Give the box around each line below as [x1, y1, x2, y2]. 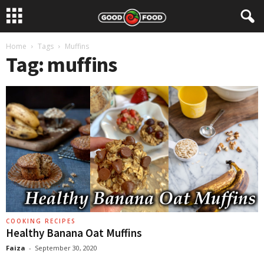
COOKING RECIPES [6, 217, 76, 226]
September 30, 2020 [35, 243, 97, 253]
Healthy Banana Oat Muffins [6, 226, 142, 240]
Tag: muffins [6, 51, 117, 78]
